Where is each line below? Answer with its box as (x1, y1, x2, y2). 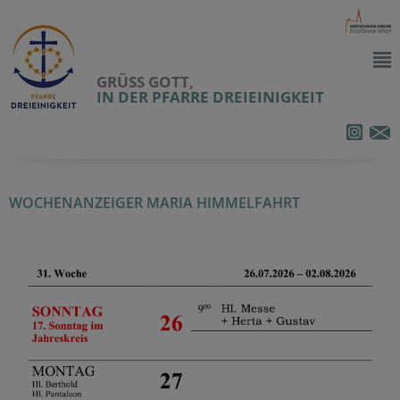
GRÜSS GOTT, (96, 71, 194, 92)
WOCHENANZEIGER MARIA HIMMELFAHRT (9, 193, 300, 212)
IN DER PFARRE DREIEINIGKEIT (96, 87, 324, 107)
